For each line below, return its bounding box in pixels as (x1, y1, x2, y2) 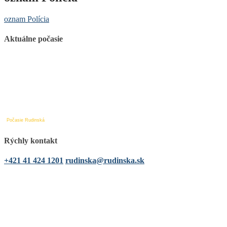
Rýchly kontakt (4, 136, 57, 145)
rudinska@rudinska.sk (65, 156, 144, 165)
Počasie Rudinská (7, 118, 45, 123)
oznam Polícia (4, 14, 49, 23)
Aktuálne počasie (4, 34, 63, 44)
